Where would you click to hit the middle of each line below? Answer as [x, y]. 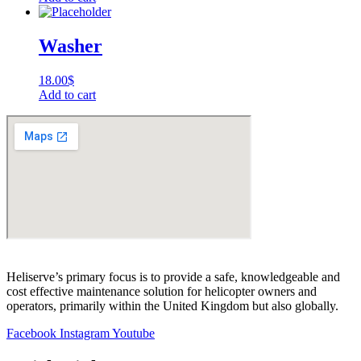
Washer [71, 46]
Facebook [31, 333]
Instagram [85, 333]
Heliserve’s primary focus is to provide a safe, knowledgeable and [173, 276]
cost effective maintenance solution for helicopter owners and [162, 291]
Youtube [133, 333]
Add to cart [67, 94]
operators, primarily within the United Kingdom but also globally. [172, 305]
